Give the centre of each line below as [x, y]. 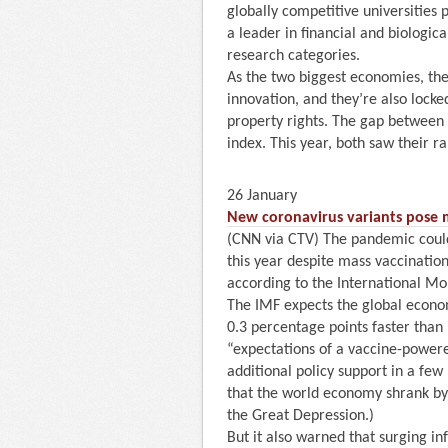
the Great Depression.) [300, 415]
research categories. [293, 55]
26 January [262, 195]
